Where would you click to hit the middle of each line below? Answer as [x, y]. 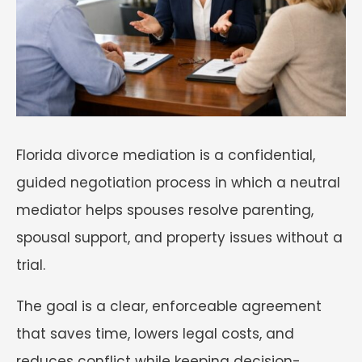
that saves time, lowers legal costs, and [155, 333]
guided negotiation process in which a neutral [178, 182]
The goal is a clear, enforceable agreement [169, 306]
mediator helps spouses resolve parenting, [165, 210]
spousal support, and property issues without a [179, 237]
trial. [33, 265]
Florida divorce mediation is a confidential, [166, 155]
